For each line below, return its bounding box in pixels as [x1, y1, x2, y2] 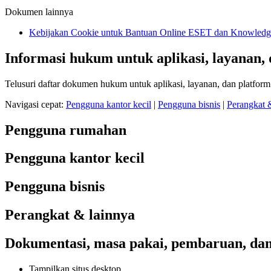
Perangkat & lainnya [5, 207, 135, 223]
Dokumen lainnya [5, 6, 73, 17]
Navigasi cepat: [5, 99, 66, 109]
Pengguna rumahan [5, 122, 126, 138]
